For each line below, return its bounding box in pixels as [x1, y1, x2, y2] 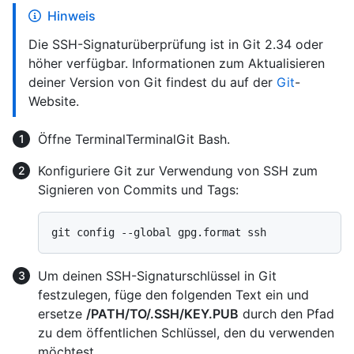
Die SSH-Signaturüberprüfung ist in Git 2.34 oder [28, 36, 323, 53]
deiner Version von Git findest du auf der [28, 74, 277, 91]
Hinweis [47, 8, 96, 24]
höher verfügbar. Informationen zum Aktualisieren [28, 55, 325, 72]
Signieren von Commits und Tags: [38, 182, 239, 198]
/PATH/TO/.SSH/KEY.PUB [86, 306, 239, 322]
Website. [28, 93, 79, 110]
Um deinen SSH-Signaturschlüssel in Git [38, 268, 277, 284]
